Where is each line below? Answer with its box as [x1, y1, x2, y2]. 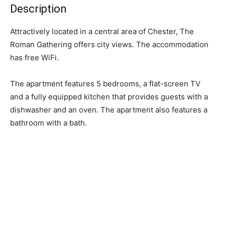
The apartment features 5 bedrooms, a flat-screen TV [10, 79, 200, 89]
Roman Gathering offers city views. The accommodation [10, 40, 208, 50]
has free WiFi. [10, 53, 59, 63]
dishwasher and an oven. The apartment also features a [10, 105, 207, 115]
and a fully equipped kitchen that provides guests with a [10, 92, 208, 102]
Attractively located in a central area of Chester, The [10, 27, 194, 37]
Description [10, 3, 67, 16]
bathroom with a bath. [10, 118, 87, 128]
